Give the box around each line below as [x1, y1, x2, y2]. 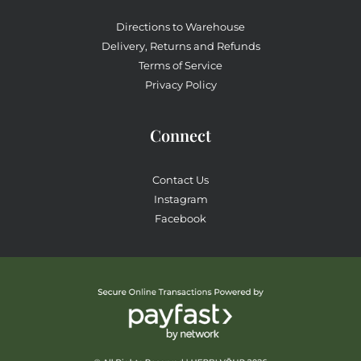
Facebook [155, 212, 206, 225]
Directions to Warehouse [116, 20, 245, 33]
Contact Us [152, 173, 209, 186]
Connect [150, 124, 211, 146]
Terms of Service [139, 59, 222, 72]
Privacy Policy [144, 78, 217, 91]
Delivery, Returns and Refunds [101, 39, 260, 52]
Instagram [153, 193, 208, 205]
